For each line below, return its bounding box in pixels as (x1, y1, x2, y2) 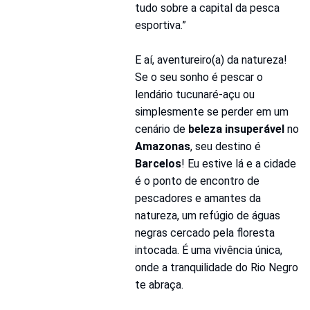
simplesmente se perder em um (134, 104, 289, 118)
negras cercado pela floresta (134, 226, 275, 239)
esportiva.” (134, 18, 186, 32)
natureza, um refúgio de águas (134, 208, 280, 222)
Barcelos (134, 156, 181, 170)
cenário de (134, 122, 188, 136)
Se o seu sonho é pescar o (134, 70, 263, 84)
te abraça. (134, 277, 183, 291)
